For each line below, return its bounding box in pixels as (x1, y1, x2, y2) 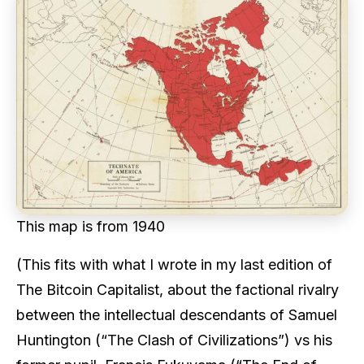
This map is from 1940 (16, 218, 165, 235)
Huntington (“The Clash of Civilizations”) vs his (16, 331, 332, 349)
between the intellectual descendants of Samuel (16, 306, 337, 323)
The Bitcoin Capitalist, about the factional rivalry (16, 281, 339, 298)
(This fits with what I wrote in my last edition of (16, 256, 332, 273)
